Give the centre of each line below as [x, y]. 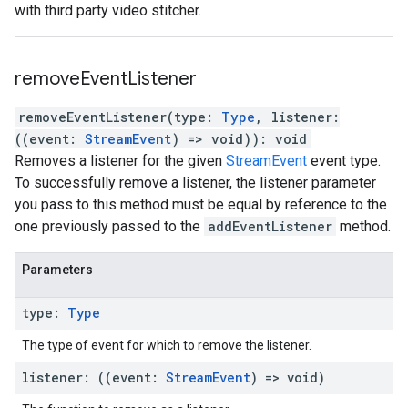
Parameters [57, 270]
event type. [344, 161]
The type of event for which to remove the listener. [167, 345]
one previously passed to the [109, 226]
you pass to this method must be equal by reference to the [201, 204]
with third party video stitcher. [108, 10]
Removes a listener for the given [120, 161]
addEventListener [270, 226]
